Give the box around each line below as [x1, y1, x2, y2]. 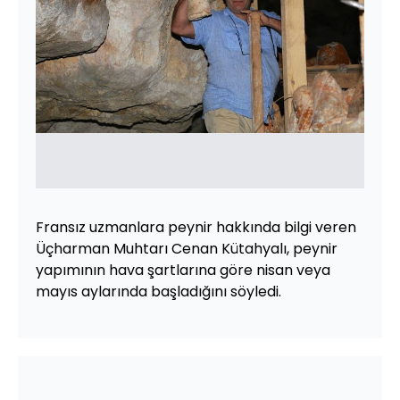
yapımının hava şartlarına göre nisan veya [36, 260, 330, 280]
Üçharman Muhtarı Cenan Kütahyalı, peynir [36, 238, 337, 259]
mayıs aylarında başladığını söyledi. [36, 281, 281, 302]
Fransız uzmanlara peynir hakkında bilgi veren [36, 217, 356, 237]
